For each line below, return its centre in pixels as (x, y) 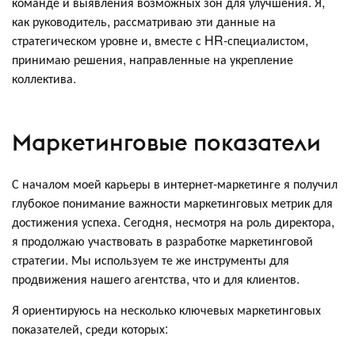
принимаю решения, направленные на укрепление (153, 59)
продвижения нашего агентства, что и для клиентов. (156, 278)
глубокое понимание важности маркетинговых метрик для (172, 202)
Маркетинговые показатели (166, 143)
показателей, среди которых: (90, 328)
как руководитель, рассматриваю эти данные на (144, 21)
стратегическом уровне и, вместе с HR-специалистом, (160, 40)
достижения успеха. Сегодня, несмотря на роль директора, (173, 221)
